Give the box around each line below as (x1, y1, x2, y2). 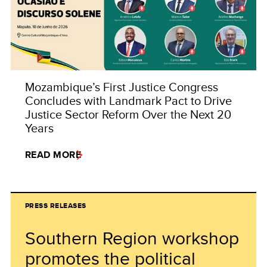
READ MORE (25, 148, 82, 162)
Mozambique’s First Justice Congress (25, 78, 218, 96)
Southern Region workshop (25, 225, 239, 251)
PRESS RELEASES (25, 200, 86, 212)
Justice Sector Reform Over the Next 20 (25, 105, 231, 123)
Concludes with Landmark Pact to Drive (25, 92, 232, 110)
